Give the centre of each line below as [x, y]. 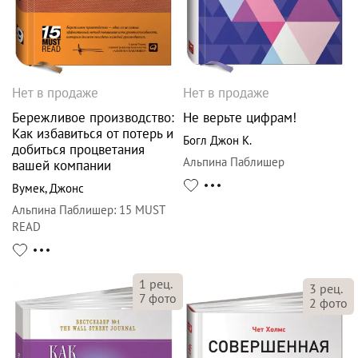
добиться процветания [78, 149]
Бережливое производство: [93, 117]
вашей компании [62, 165]
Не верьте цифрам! [240, 117]
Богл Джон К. [217, 140]
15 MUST [142, 209]
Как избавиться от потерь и [93, 133]
